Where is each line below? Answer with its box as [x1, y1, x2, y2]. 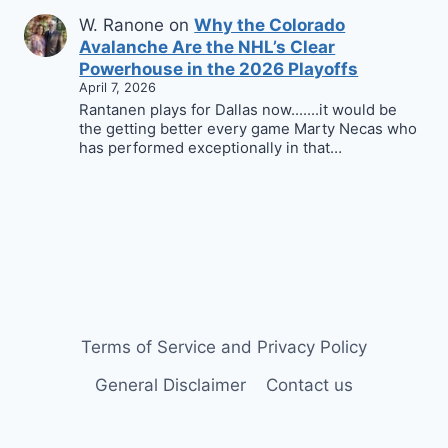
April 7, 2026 [79, 80, 157, 96]
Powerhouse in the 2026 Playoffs [79, 59, 359, 80]
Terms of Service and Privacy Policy [81, 337, 367, 358]
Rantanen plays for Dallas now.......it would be [79, 101, 398, 120]
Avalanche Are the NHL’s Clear [79, 37, 336, 58]
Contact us [266, 374, 354, 395]
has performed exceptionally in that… [79, 139, 343, 158]
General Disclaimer [94, 374, 246, 395]
